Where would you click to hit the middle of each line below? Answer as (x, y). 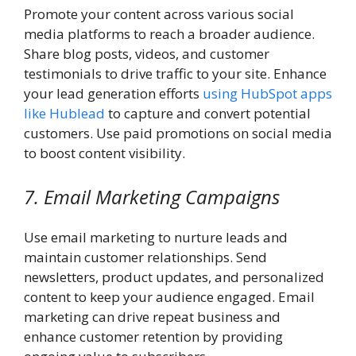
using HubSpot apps (267, 93)
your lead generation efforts (113, 93)
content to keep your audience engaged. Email (169, 297)
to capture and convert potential (208, 113)
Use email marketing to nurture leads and (156, 238)
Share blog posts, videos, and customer (147, 53)
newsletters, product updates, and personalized (174, 277)
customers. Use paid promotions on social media (178, 133)
